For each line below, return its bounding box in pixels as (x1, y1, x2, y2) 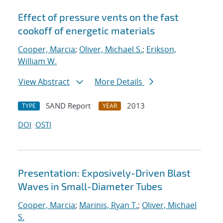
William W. (18, 56, 57, 67)
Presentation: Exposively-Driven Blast (18, 167, 191, 179)
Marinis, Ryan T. (79, 200, 138, 211)
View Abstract (18, 76, 70, 88)
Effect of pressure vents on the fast (18, 11, 179, 23)
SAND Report (46, 101, 91, 111)
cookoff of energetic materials (18, 24, 155, 37)
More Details (95, 76, 144, 88)
